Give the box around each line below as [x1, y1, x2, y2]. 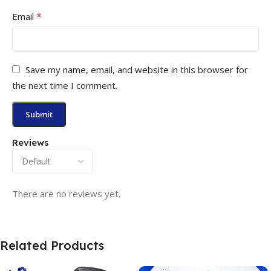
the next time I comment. [12, 79, 117, 91]
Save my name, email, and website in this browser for [25, 63, 248, 76]
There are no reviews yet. [12, 187, 120, 200]
